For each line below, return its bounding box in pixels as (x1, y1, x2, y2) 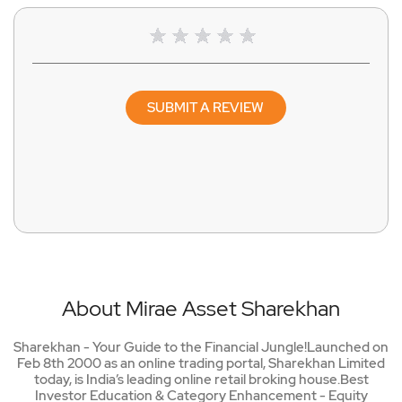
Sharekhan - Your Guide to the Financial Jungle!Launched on (13, 338, 389, 357)
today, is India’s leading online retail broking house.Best (33, 371, 369, 389)
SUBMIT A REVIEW (147, 99, 264, 118)
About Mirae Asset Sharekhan (62, 294, 340, 323)
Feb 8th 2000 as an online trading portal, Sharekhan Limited (17, 354, 385, 373)
